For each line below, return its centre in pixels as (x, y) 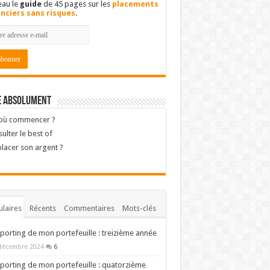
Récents (42, 208)
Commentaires (89, 208)
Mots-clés (139, 208)
